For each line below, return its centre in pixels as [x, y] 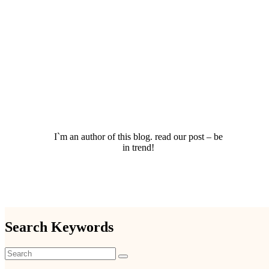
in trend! [138, 147]
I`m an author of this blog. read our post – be [138, 136]
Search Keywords [59, 227]
